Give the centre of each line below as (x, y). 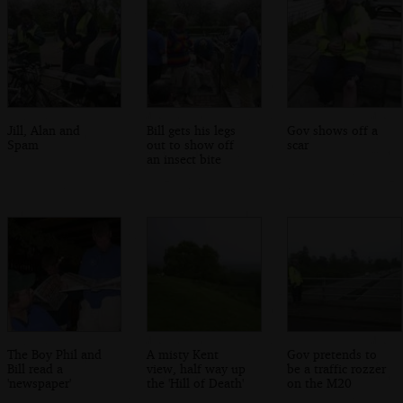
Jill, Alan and (43, 130)
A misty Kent (183, 354)
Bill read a (35, 368)
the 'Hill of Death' (196, 382)
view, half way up (197, 368)
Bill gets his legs (192, 130)
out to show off (191, 144)
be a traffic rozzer (337, 368)
